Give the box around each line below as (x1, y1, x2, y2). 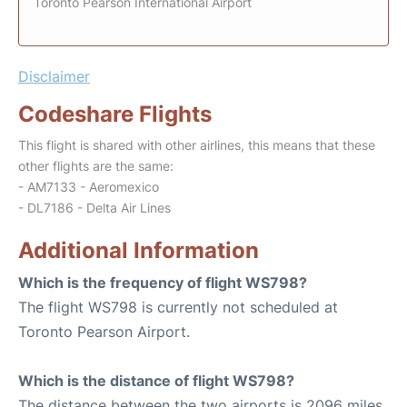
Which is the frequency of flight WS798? (18, 273, 307, 292)
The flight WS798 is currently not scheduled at (18, 298, 338, 316)
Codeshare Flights (18, 101, 212, 127)
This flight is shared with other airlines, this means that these (18, 137, 375, 153)
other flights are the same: (18, 158, 174, 174)
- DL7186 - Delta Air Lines (18, 200, 171, 215)
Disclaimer (18, 67, 90, 85)
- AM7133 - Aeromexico (18, 179, 159, 194)
